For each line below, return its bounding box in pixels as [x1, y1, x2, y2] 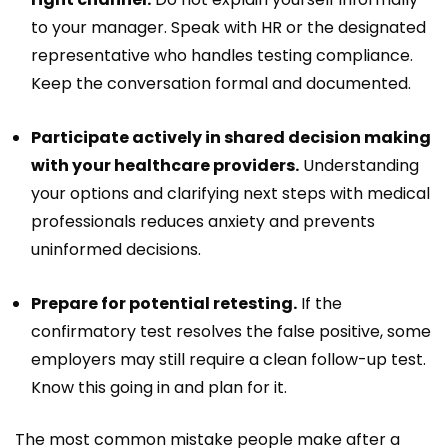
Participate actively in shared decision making [31, 125, 431, 149]
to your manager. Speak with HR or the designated [31, 15, 426, 39]
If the [297, 291, 342, 315]
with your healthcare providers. [31, 153, 299, 177]
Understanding [299, 153, 419, 177]
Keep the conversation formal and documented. [31, 71, 411, 95]
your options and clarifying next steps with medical [31, 181, 430, 205]
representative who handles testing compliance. [31, 43, 413, 67]
